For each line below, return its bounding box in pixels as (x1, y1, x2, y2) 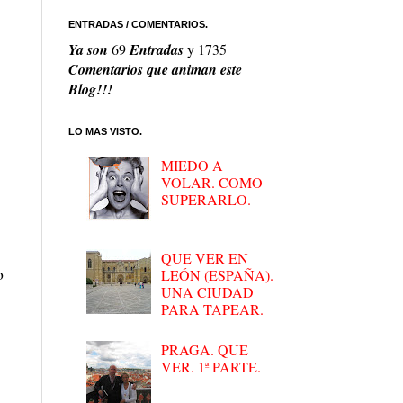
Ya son (68, 40, 112, 60)
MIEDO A (161, 156, 224, 175)
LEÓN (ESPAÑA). (161, 264, 274, 284)
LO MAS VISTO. (68, 126, 142, 138)
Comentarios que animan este (68, 59, 242, 80)
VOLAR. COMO (161, 173, 264, 193)
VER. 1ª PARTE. (161, 357, 262, 377)
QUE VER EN (161, 247, 249, 267)
